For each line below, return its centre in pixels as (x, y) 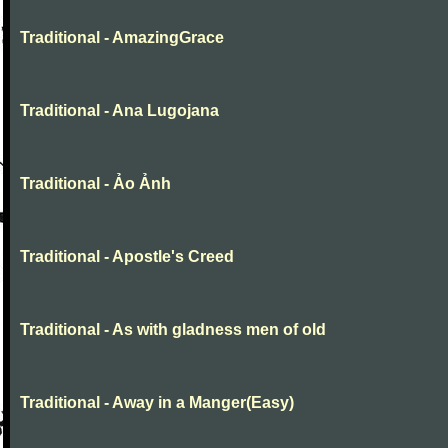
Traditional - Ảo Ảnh (95, 183)
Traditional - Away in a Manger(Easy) (157, 402)
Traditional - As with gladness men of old (173, 329)
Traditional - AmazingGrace (122, 37)
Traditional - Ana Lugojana (119, 110)
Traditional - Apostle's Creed (127, 256)
